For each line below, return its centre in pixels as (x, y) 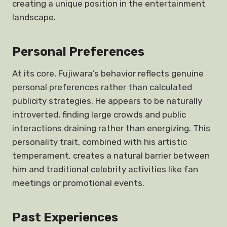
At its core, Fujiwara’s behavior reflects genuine (108, 73)
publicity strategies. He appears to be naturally (107, 101)
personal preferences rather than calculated (102, 87)
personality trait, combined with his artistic (100, 142)
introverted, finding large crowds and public (99, 115)
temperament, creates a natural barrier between (111, 156)
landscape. (34, 17)
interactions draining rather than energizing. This (111, 128)
